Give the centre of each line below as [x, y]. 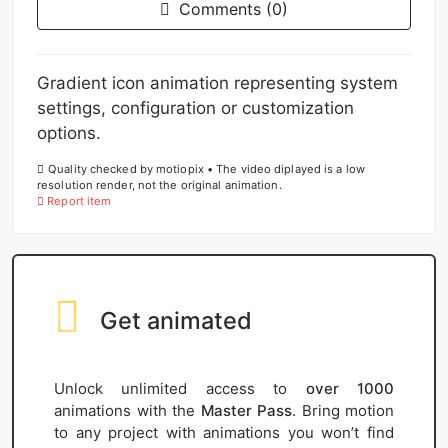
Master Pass [246, 410]
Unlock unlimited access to [180, 388]
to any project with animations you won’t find [224, 432]
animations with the [127, 410]
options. [69, 132]
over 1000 [350, 388]
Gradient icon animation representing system [217, 82]
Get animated [176, 320]
